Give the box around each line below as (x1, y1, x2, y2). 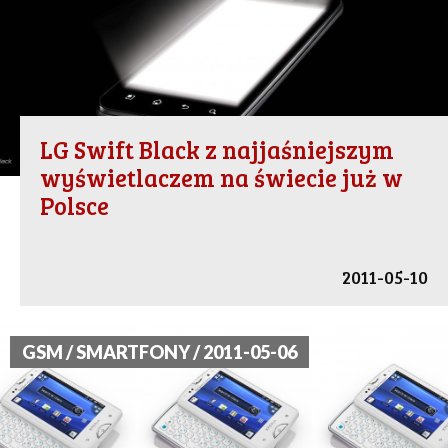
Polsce (40, 189, 109, 223)
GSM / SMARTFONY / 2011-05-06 (22, 341, 297, 364)
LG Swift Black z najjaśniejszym (40, 133, 394, 167)
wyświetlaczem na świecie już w (40, 161, 403, 195)
